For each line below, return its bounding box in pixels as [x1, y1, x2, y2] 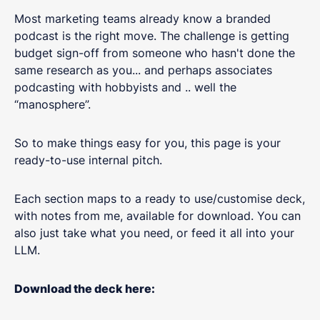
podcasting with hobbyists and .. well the [14, 79, 236, 94]
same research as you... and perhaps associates [14, 62, 272, 77]
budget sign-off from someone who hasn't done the [14, 45, 295, 60]
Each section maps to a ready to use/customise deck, [14, 191, 305, 206]
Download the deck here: [14, 281, 155, 296]
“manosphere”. [14, 96, 91, 111]
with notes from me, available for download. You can [14, 208, 301, 223]
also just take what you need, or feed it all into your [14, 225, 294, 240]
